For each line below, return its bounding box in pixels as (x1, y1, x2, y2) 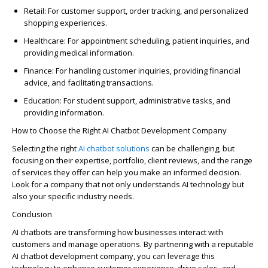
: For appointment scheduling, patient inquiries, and (64, 35, 249, 47)
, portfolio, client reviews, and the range (109, 155, 252, 166)
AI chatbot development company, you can (12, 251, 167, 262)
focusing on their (12, 155, 75, 166)
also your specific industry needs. (12, 191, 134, 202)
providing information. (24, 107, 104, 118)
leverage (167, 251, 200, 262)
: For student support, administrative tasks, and (60, 95, 230, 106)
